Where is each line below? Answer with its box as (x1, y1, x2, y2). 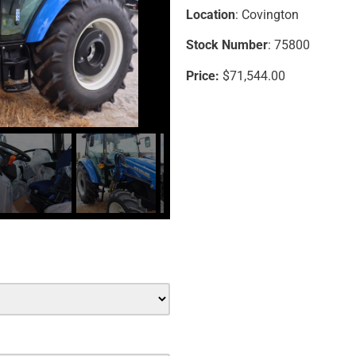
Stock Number (186, 37, 268, 53)
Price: (186, 68, 219, 83)
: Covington (235, 6, 299, 22)
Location (186, 6, 235, 22)
